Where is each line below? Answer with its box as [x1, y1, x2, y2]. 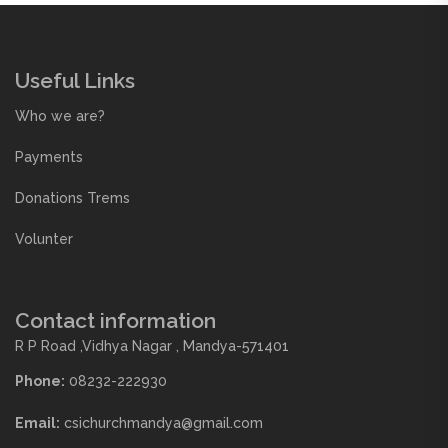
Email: [15, 415, 60, 432]
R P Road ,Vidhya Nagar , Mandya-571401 [15, 338, 289, 355]
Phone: [15, 373, 65, 390]
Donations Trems [15, 190, 130, 207]
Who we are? [15, 108, 105, 125]
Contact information [15, 308, 216, 334]
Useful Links [15, 68, 135, 94]
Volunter [15, 231, 73, 248]
